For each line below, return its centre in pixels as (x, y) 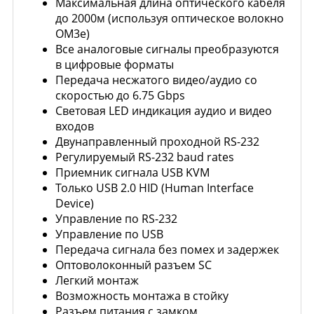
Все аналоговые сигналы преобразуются (167, 49)
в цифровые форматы (115, 64)
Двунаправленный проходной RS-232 (157, 142)
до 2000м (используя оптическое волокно (170, 18)
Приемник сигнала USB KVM (132, 172)
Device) (75, 203)
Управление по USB (109, 234)
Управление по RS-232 (116, 219)
